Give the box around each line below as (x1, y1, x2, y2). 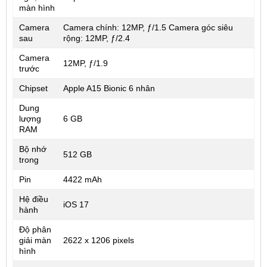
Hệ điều (18, 194, 48, 204)
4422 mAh (63, 175, 102, 185)
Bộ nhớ (18, 144, 46, 154)
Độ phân (18, 225, 51, 235)
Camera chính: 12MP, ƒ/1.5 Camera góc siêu (63, 23, 233, 33)
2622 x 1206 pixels (63, 235, 134, 246)
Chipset (18, 83, 48, 94)
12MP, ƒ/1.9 (63, 58, 108, 69)
